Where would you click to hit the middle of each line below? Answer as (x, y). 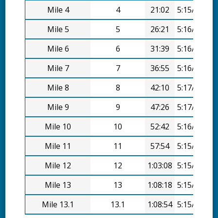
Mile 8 (58, 88)
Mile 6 (58, 49)
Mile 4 (58, 10)
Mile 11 (58, 146)
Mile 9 (58, 107)
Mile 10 (58, 127)
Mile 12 (58, 166)
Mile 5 (58, 29)
